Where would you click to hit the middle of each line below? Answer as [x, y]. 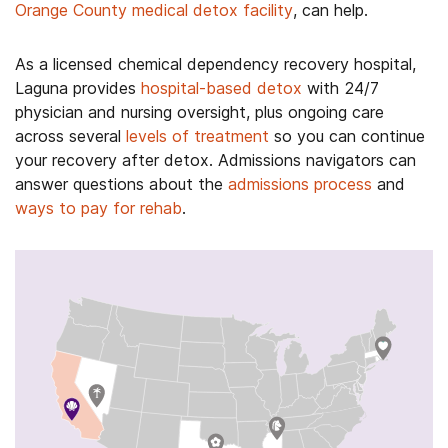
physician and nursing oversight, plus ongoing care [199, 112]
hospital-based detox [221, 88]
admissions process [300, 184]
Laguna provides [78, 88]
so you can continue [347, 136]
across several [70, 136]
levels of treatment [197, 136]
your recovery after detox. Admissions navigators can [215, 160]
